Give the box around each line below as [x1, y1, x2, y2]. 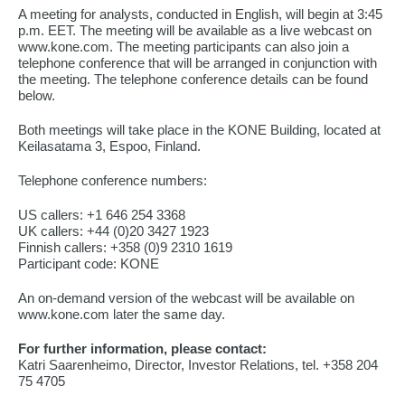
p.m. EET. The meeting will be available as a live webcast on [18, 23, 372, 38]
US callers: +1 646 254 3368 [18, 207, 193, 222]
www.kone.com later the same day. [18, 306, 225, 322]
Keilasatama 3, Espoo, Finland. [18, 138, 201, 154]
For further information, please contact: [18, 341, 267, 356]
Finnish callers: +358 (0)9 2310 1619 [18, 240, 240, 255]
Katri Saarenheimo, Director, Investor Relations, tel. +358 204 [18, 357, 378, 372]
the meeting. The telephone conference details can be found [18, 71, 368, 87]
